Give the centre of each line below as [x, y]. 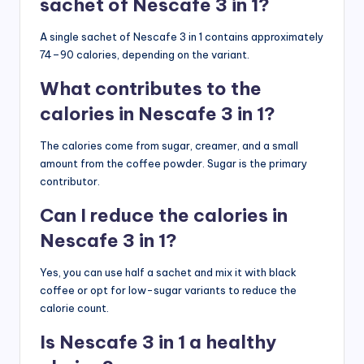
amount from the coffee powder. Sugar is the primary [173, 164]
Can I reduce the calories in [164, 216]
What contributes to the [151, 89]
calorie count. [74, 308]
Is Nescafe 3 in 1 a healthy [158, 342]
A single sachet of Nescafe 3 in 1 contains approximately [182, 37]
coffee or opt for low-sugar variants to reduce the [168, 290]
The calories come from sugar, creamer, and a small [169, 146]
